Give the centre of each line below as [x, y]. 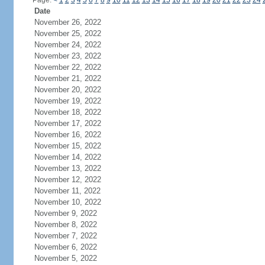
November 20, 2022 [67, 90]
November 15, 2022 [67, 146]
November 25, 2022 [67, 33]
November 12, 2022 [67, 180]
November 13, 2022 [67, 168]
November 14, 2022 [67, 157]
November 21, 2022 [67, 78]
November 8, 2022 [65, 224]
